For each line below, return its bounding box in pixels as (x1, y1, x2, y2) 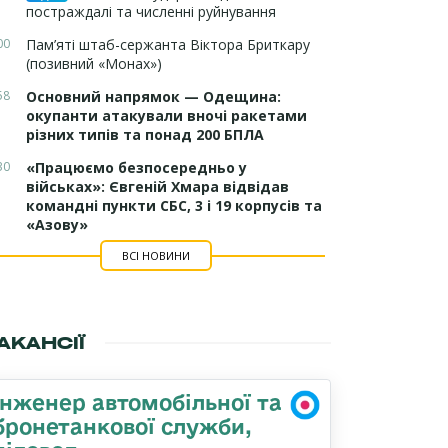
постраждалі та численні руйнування (26, 2, 276, 21)
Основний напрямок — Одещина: (26, 87, 281, 106)
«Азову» (26, 215, 88, 234)
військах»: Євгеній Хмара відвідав (26, 177, 289, 196)
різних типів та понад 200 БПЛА (26, 125, 264, 144)
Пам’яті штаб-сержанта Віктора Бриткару (26, 35, 310, 54)
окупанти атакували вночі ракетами (26, 106, 307, 125)
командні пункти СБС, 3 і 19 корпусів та (26, 196, 322, 215)
